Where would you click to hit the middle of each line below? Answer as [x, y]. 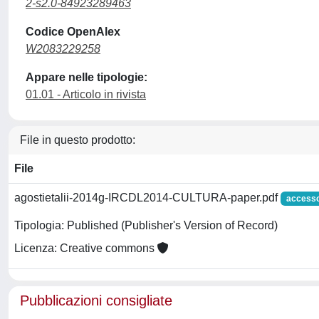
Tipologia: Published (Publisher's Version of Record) [146, 226]
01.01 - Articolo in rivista [86, 94]
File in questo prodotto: [78, 140]
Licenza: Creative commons [86, 249]
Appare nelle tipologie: [87, 77]
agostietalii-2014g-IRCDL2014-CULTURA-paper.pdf [147, 198]
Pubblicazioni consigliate [96, 300]
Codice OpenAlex [73, 32]
